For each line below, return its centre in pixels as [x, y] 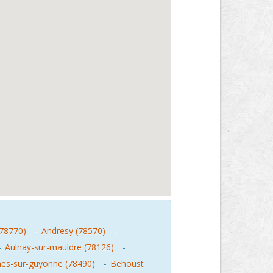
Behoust [127, 264]
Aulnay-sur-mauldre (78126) [59, 247]
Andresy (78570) [73, 231]
